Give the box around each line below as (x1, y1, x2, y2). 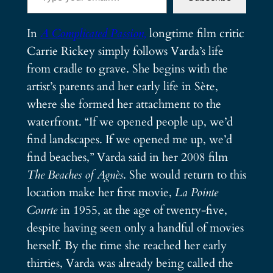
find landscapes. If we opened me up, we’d (26, 131, 232, 147)
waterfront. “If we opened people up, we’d (26, 113, 233, 130)
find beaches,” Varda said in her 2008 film (26, 149, 228, 165)
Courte (26, 202, 57, 218)
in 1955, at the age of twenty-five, (57, 202, 227, 218)
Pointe (190, 184, 218, 200)
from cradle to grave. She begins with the (26, 60, 228, 77)
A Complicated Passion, (40, 25, 146, 41)
